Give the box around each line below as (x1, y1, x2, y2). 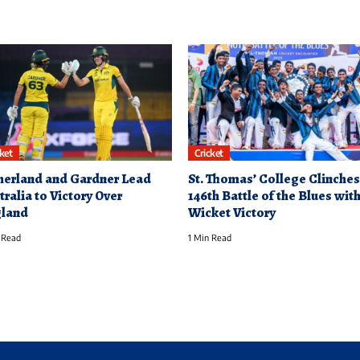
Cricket (194, 146, 223, 159)
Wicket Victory (188, 203, 276, 223)
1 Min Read (188, 232, 231, 243)
